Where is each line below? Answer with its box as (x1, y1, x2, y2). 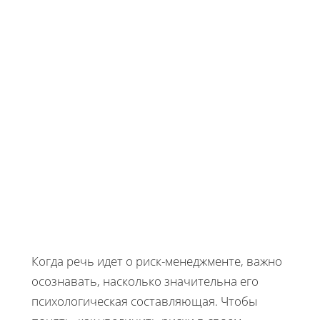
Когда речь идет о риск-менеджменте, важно (31, 252, 282, 269)
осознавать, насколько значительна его (31, 272, 259, 289)
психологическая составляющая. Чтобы (31, 292, 257, 309)
